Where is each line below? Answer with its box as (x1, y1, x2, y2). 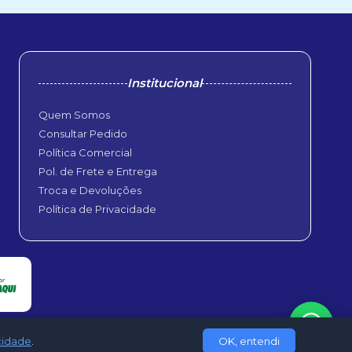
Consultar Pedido (38, 127, 127, 140)
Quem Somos (38, 108, 110, 121)
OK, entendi (218, 335, 280, 347)
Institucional (127, 75, 203, 90)
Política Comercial (38, 146, 132, 159)
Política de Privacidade (38, 203, 156, 215)
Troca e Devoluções (38, 184, 141, 196)
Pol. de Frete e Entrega (38, 165, 157, 178)
